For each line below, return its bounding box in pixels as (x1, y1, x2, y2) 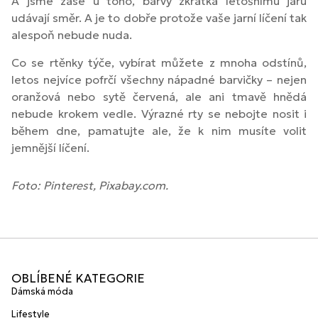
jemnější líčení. (11, 140, 89, 155)
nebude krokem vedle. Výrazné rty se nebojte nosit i (11, 106, 307, 121)
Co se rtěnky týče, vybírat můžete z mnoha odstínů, (11, 55, 307, 70)
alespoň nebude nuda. (11, 28, 132, 43)
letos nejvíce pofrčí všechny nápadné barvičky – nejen (11, 72, 307, 87)
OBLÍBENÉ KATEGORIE (11, 270, 145, 286)
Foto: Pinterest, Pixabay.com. (11, 177, 168, 192)
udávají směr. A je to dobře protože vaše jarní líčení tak (11, 11, 307, 26)
